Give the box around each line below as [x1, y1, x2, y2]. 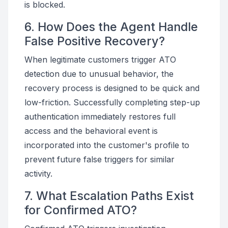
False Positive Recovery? [24, 34, 165, 48]
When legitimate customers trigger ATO [24, 54, 176, 65]
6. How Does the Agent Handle [24, 19, 198, 34]
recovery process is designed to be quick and [24, 83, 199, 93]
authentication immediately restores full [24, 111, 176, 122]
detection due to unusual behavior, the [24, 69, 174, 79]
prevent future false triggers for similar [24, 154, 175, 164]
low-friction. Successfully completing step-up [24, 97, 200, 107]
